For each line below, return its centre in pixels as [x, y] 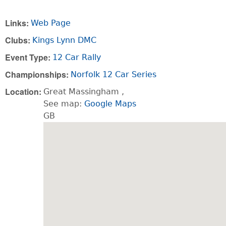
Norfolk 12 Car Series [114, 74]
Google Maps [110, 103]
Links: [18, 23]
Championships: [38, 74]
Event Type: [29, 57]
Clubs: [19, 40]
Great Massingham [81, 91]
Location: [24, 91]
